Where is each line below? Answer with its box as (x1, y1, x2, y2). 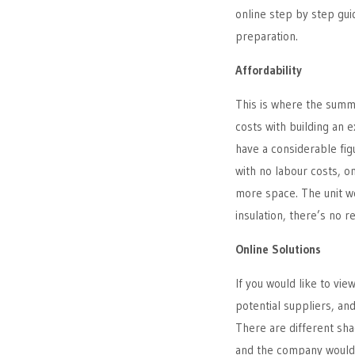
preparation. (235, 28, 298, 44)
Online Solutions (235, 241, 321, 257)
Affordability (235, 62, 302, 78)
